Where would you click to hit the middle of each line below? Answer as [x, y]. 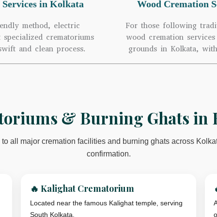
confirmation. [108, 154]
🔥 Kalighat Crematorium [82, 188]
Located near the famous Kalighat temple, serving [107, 203]
